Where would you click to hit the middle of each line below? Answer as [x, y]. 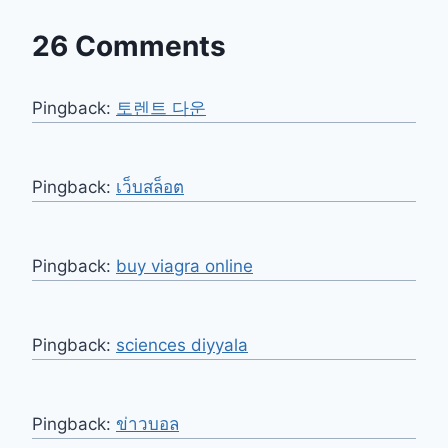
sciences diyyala [182, 345]
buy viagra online [184, 266]
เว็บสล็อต [150, 187]
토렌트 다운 [161, 108]
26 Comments [129, 46]
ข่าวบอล [147, 424]
